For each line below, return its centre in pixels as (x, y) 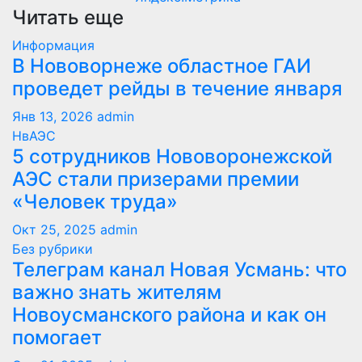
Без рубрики (53, 249)
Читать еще (68, 18)
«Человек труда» (97, 202)
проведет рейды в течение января (177, 89)
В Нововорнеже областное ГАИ (162, 66)
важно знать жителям (117, 293)
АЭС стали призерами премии (156, 179)
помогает (57, 338)
